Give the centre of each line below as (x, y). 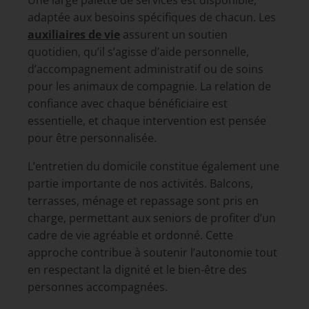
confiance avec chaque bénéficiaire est (128, 103)
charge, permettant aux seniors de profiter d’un (152, 218)
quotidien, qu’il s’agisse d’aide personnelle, (138, 52)
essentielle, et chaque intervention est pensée (147, 121)
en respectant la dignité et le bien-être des (137, 270)
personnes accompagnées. (98, 287)
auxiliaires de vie (74, 34)
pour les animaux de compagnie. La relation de (149, 86)
